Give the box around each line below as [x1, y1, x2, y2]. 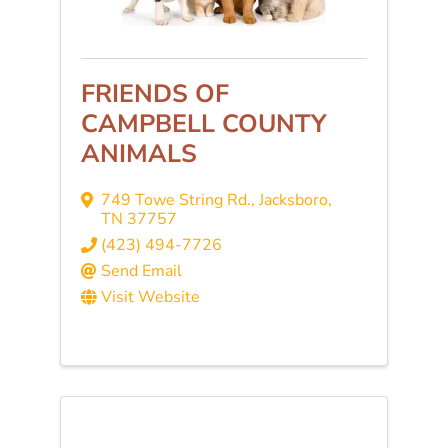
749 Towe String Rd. [100, 189, 251, 212]
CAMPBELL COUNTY [80, 106, 326, 141]
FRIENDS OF [80, 76, 229, 111]
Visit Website [100, 286, 200, 309]
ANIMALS [80, 136, 197, 171]
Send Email [100, 260, 182, 283]
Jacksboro [258, 189, 328, 212]
